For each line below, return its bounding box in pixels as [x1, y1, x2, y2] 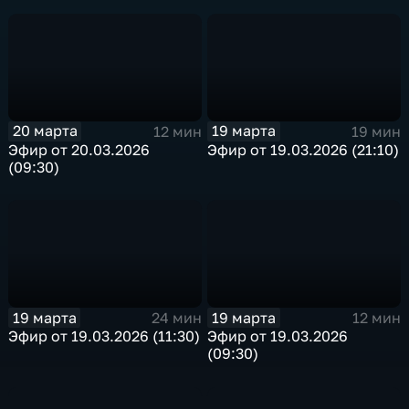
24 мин [151, 309, 202, 328]
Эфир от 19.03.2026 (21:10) [207, 140, 400, 159]
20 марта [12, 121, 78, 141]
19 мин [351, 121, 401, 141]
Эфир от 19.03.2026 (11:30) [8, 327, 201, 346]
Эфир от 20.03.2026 [8, 140, 151, 159]
